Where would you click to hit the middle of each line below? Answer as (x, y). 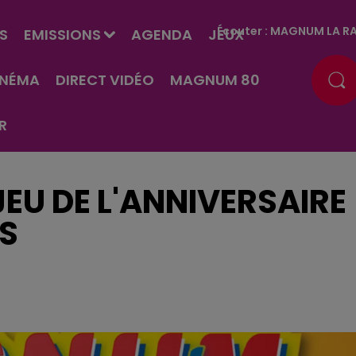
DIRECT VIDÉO (104, 80)
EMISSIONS (62, 35)
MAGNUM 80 (215, 80)
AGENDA (161, 35)
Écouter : (244, 31)
